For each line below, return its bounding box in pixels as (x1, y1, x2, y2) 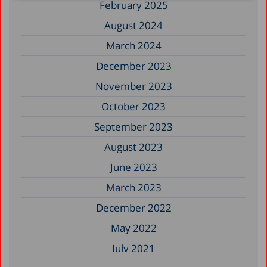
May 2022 (110, 221, 157, 235)
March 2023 (105, 180, 162, 194)
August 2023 (104, 139, 163, 154)
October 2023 (101, 99, 166, 113)
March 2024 (105, 38, 162, 52)
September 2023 (94, 119, 173, 133)
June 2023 (110, 160, 157, 174)
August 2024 (104, 18, 163, 32)
